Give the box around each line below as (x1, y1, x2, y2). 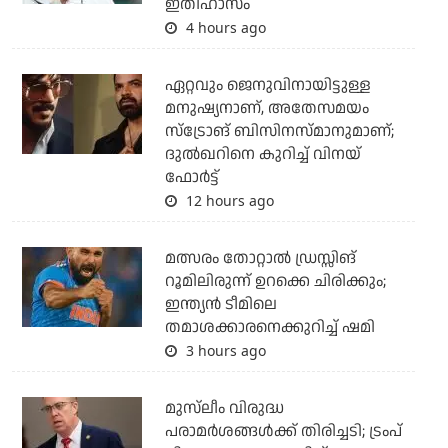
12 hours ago (181, 190, 274, 210)
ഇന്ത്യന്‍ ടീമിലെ (164, 292, 277, 316)
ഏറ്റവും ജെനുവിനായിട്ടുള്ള (164, 73, 371, 97)
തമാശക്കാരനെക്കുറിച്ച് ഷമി (164, 315, 375, 339)
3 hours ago (181, 340, 266, 360)
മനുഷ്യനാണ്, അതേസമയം (164, 96, 369, 120)
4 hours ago (181, 17, 266, 37)
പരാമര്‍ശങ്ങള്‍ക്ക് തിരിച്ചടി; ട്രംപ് (164, 419, 402, 443)
